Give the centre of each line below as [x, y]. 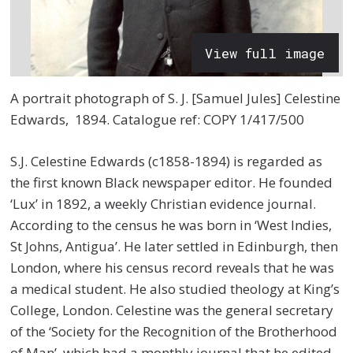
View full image [265, 53]
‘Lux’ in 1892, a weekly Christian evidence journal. [163, 203]
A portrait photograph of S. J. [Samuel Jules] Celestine [176, 98]
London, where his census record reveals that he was [173, 267]
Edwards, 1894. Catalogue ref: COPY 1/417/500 [158, 120]
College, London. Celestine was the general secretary [172, 310]
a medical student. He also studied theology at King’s [175, 288]
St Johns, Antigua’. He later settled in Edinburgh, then [175, 246]
